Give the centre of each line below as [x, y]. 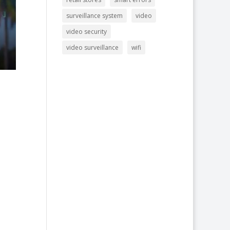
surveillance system [94, 16]
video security [86, 32]
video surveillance [92, 47]
